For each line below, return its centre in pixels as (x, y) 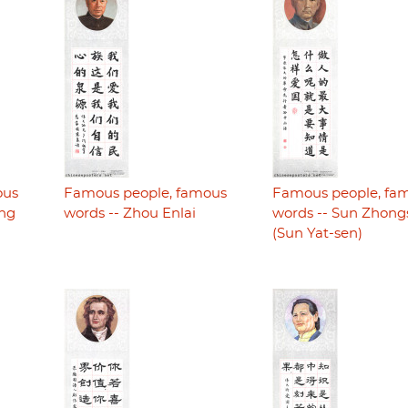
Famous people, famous (145, 194)
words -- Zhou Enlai (129, 214)
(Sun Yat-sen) (317, 234)
